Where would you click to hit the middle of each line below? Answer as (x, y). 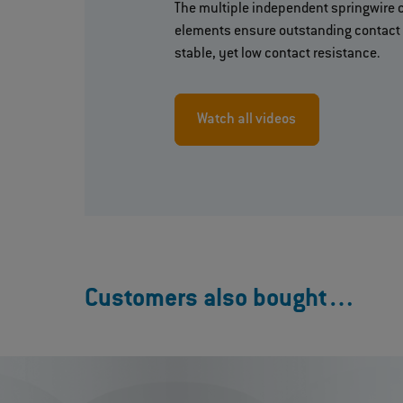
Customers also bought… (220, 300)
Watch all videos (247, 120)
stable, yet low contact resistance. (277, 54)
